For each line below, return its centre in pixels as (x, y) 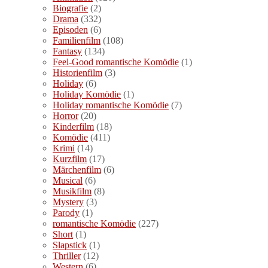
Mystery (68, 202)
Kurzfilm (70, 159)
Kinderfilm (73, 126)
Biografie (70, 8)
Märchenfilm (77, 169)
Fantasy (67, 51)
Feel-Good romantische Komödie (116, 62)
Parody (66, 212)
